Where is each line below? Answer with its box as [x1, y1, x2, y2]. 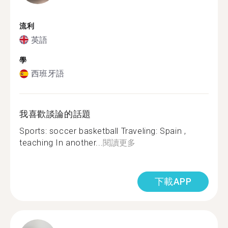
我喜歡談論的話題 [19, 109, 91, 119]
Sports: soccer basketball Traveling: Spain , [19, 126, 186, 136]
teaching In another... [19, 138, 103, 148]
